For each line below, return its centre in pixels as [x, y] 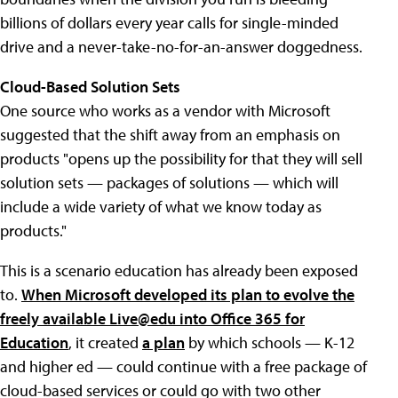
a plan [163, 342]
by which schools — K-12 [270, 342]
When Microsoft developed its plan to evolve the [188, 295]
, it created [105, 342]
